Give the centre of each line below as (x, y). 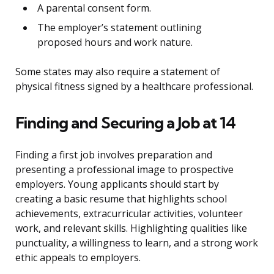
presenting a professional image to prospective (124, 170)
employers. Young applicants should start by (117, 184)
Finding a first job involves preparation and (114, 155)
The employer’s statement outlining (120, 28)
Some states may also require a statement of (118, 72)
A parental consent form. (94, 8)
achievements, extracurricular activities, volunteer (129, 214)
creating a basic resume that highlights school (121, 199)
